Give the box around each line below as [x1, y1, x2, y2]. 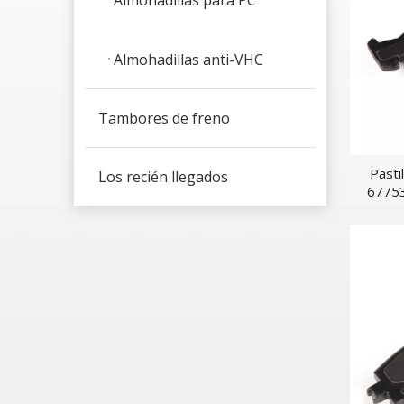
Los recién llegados [98, 166, 228, 187]
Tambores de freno [98, 107, 230, 128]
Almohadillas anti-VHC [114, 49, 263, 69]
